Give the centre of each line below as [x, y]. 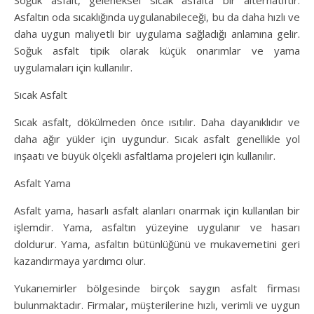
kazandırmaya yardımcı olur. [80, 261]
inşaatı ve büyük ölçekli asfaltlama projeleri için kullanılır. [145, 156]
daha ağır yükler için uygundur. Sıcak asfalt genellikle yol [157, 139]
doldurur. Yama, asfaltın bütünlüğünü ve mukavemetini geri [157, 244]
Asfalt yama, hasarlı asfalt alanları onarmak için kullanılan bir [157, 211]
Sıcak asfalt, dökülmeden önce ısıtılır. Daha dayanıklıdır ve [157, 122]
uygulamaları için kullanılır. [73, 68]
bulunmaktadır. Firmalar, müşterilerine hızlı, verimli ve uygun [157, 305]
